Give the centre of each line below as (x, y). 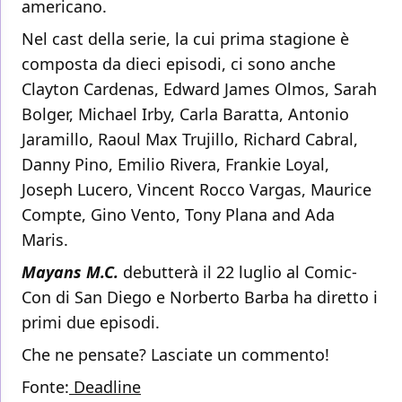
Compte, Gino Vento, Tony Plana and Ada (178, 215)
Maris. (45, 240)
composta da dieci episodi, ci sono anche (179, 64)
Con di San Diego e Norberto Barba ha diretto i (200, 297)
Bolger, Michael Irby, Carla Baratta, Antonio (185, 114)
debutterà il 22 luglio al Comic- (238, 272)
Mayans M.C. (70, 272)
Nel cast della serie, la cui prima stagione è (185, 39)
